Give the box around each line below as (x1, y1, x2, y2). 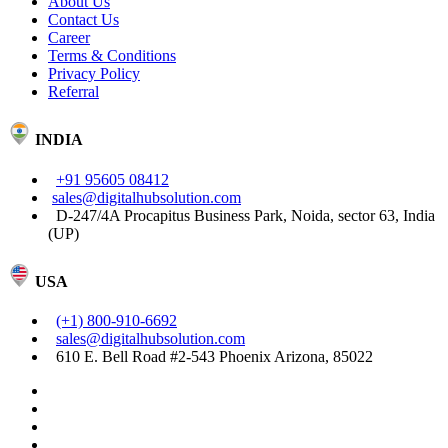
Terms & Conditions (48, 47, 176, 65)
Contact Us (48, 11, 119, 29)
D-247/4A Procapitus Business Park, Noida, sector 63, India (48, 206, 435, 224)
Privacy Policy (48, 65, 140, 83)
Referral (48, 83, 99, 101)
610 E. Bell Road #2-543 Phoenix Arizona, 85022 (48, 348, 373, 366)
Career (48, 29, 90, 47)
